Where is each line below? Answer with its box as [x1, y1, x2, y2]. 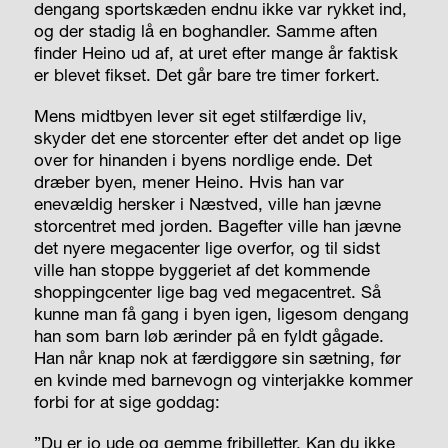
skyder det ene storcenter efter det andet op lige [33, 126, 401, 148]
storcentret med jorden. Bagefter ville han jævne [33, 214, 401, 236]
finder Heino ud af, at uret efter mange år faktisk [33, 41, 398, 63]
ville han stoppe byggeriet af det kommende [33, 258, 370, 280]
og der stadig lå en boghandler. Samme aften [33, 19, 377, 41]
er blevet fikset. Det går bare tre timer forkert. [33, 63, 380, 85]
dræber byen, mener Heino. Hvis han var [33, 170, 344, 192]
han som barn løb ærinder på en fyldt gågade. [33, 324, 384, 346]
